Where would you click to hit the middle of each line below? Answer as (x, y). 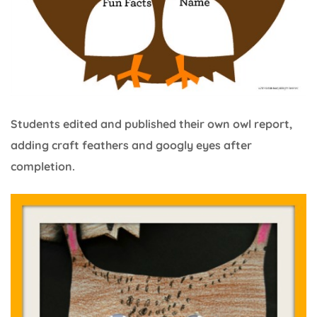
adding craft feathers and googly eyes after (131, 145)
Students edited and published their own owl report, (151, 124)
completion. (43, 167)
